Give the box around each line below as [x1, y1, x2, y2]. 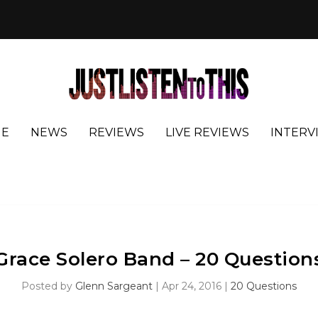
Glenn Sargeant [75, 279, 153, 292]
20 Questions [231, 279, 297, 292]
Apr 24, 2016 [162, 279, 221, 292]
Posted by [21, 279, 75, 292]
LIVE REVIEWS [165, 125, 249, 139]
